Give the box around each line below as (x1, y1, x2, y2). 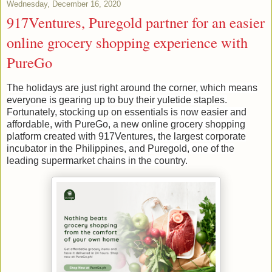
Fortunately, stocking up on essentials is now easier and (7, 106, 246, 117)
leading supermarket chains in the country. (7, 155, 188, 166)
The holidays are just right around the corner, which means (7, 82, 257, 93)
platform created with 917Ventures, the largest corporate (7, 131, 246, 141)
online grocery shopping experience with (7, 32, 248, 53)
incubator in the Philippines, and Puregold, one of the (7, 143, 234, 154)
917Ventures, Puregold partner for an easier (7, 12, 265, 33)
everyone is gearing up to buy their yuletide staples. (7, 94, 227, 105)
